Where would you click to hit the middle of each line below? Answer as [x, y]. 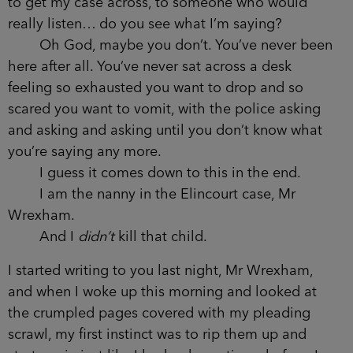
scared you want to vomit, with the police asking [164, 109]
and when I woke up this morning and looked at [162, 292]
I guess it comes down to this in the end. [154, 173]
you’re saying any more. [85, 152]
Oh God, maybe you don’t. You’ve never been [170, 45]
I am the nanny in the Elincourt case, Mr [152, 194]
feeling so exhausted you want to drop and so [156, 88]
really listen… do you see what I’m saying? [145, 24]
